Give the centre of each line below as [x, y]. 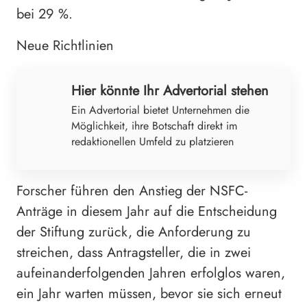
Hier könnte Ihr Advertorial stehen [170, 90]
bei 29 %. [45, 14]
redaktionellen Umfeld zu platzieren [152, 141]
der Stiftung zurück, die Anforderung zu [134, 232]
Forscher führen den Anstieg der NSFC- [132, 191]
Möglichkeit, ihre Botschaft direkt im [154, 125]
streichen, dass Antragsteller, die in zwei [134, 252]
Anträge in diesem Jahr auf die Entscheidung [147, 211]
